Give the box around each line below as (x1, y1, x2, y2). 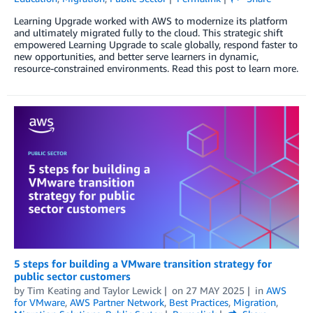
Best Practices (169, 296, 228, 308)
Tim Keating (27, 284, 81, 296)
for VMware (14, 296, 65, 308)
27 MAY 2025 (185, 284, 245, 296)
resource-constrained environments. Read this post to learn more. (14, 61, 298, 74)
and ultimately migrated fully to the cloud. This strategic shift (14, 26, 283, 38)
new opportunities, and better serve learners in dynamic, (14, 50, 259, 62)
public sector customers (14, 269, 131, 282)
